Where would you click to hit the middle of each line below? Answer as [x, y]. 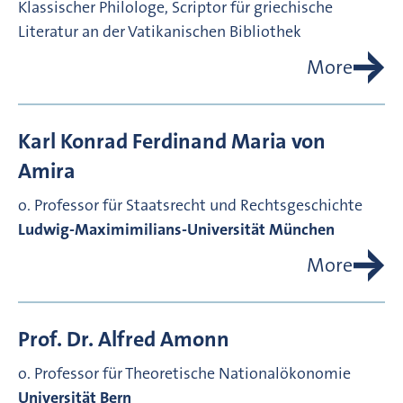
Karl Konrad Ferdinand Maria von [172, 142]
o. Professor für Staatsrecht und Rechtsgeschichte [190, 206]
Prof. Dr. [56, 340]
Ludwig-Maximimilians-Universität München [176, 230]
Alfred [127, 340]
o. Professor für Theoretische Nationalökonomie [184, 374]
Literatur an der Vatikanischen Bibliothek [160, 32]
